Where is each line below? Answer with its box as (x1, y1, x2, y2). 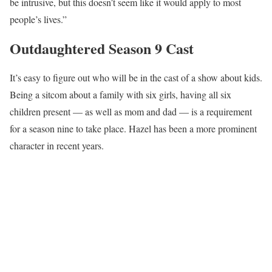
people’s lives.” (10, 13, 67, 26)
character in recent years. (10, 139, 104, 152)
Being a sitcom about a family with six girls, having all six (10, 88, 231, 101)
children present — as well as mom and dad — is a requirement (10, 105, 252, 118)
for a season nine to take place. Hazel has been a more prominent (10, 122, 257, 135)
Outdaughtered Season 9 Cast (10, 38, 194, 59)
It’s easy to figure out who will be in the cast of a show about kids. (10, 71, 262, 84)
